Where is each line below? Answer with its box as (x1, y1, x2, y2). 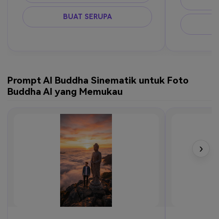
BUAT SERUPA (63, 12, 112, 21)
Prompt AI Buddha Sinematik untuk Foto (7, 75, 189, 87)
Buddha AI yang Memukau (7, 86, 123, 98)
